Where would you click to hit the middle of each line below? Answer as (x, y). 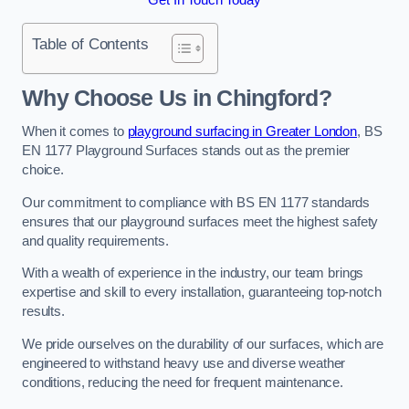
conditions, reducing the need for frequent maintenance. (183, 382)
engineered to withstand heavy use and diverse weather (184, 363)
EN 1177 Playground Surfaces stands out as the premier (186, 151)
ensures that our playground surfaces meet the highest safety (200, 221)
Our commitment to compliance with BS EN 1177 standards (196, 202)
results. (43, 312)
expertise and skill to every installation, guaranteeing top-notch (202, 293)
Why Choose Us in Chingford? (177, 98)
